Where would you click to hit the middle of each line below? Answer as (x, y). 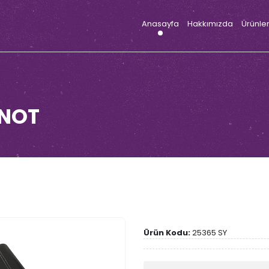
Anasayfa (160, 24)
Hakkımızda (210, 24)
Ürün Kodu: (167, 233)
